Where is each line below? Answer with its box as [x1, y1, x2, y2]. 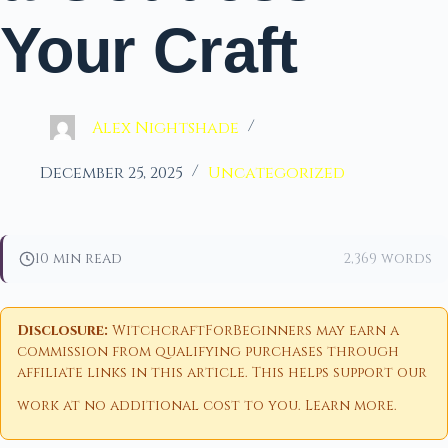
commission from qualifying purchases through [17, 342, 399, 361]
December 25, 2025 [40, 162, 183, 184]
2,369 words [343, 249, 432, 268]
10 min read [35, 249, 122, 268]
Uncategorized [208, 162, 345, 184]
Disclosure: [17, 321, 108, 340]
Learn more [305, 395, 394, 415]
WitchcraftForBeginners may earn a [108, 321, 399, 340]
